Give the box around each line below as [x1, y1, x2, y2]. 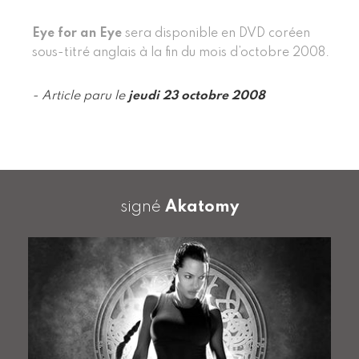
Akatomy [165, 199, 239, 216]
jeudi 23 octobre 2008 [128, 89, 265, 103]
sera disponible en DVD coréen [122, 26, 310, 40]
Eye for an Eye [32, 26, 122, 40]
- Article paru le [32, 89, 128, 103]
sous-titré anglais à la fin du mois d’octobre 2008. [32, 46, 329, 59]
